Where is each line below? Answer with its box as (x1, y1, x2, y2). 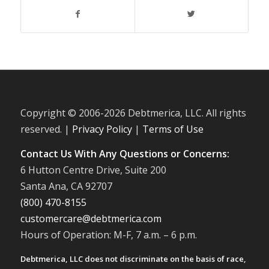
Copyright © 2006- (20, 106, 104, 120)
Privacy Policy (71, 122, 132, 136)
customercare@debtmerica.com (20, 211, 162, 225)
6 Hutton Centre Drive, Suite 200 (20, 163, 166, 177)
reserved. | (20, 122, 72, 136)
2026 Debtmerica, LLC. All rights (103, 106, 246, 120)
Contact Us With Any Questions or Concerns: (20, 147, 229, 160)
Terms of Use (142, 122, 204, 136)
